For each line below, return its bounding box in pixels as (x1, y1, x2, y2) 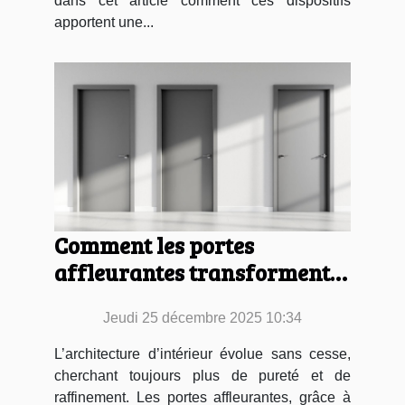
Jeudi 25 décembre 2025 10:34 (103, 310, 302, 326)
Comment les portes (54, 230, 254, 261)
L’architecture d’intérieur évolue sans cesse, (54, 346, 351, 363)
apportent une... (54, 14, 154, 30)
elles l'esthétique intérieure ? (54, 284, 348, 316)
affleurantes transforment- (54, 257, 337, 288)
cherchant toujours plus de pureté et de (54, 368, 351, 384)
